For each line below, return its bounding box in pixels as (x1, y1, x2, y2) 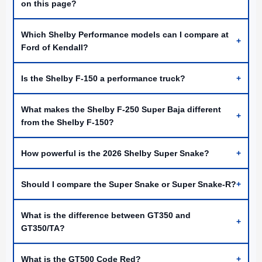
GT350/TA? (21, 223, 65, 233)
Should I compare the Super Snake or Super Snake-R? (21, 180, 236, 189)
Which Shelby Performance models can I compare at (21, 30, 229, 40)
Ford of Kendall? (21, 43, 88, 53)
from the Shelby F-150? (21, 118, 114, 127)
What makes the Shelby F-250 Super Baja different (21, 105, 221, 115)
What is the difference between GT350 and (21, 211, 191, 220)
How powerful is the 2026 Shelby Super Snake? (21, 149, 209, 158)
